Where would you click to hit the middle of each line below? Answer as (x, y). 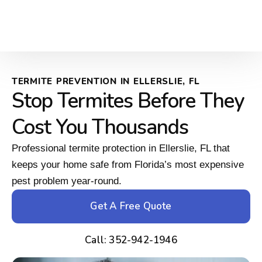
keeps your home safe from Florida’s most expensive (128, 164)
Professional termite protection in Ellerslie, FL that (121, 148)
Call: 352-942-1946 (131, 240)
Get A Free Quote (131, 206)
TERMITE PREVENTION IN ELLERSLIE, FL (106, 81)
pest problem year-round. (67, 181)
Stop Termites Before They (128, 101)
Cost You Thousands (100, 127)
